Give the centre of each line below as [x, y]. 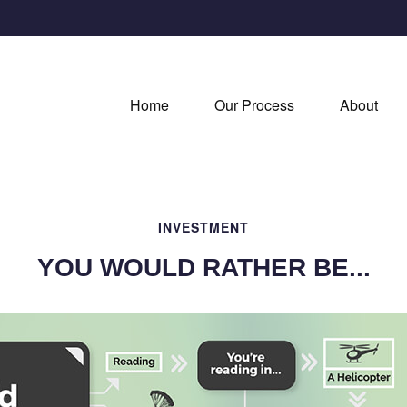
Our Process [254, 104]
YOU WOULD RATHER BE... [203, 268]
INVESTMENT [203, 228]
